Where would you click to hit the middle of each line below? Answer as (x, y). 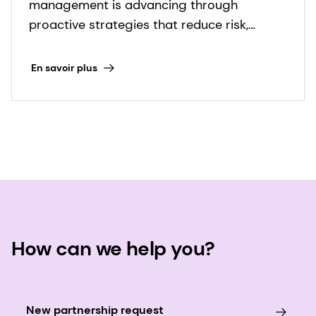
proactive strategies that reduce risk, (139, 25)
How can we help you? (113, 249)
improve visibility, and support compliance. (154, 45)
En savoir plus (64, 67)
